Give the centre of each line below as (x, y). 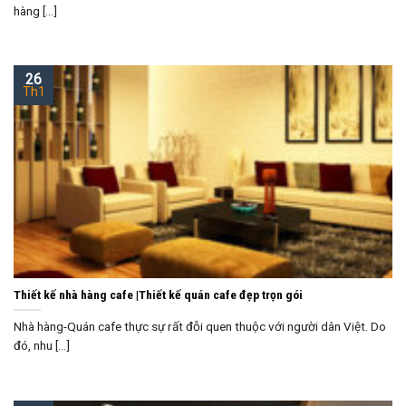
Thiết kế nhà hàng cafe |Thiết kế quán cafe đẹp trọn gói (158, 295)
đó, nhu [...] (42, 345)
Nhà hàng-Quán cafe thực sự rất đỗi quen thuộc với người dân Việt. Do (200, 326)
